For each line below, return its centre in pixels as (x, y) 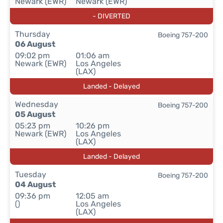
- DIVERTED (111, 16)
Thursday (33, 34)
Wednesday (37, 104)
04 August (35, 184)
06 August (35, 44)
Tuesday (31, 174)
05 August (35, 114)
